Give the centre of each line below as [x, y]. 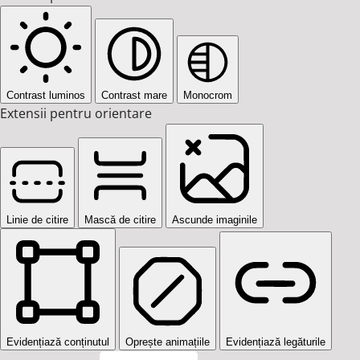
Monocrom [208, 95]
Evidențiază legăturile [276, 342]
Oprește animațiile [168, 342]
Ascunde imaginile [215, 219]
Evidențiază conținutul [58, 342]
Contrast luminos [46, 95]
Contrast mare [134, 95]
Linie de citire [37, 219]
